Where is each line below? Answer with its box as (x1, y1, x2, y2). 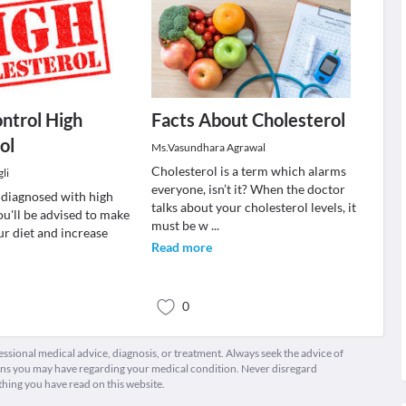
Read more (150, 239, 212, 255)
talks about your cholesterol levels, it (150, 199, 356, 215)
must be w (150, 217, 211, 233)
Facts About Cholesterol (150, 109, 345, 130)
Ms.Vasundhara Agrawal (150, 140, 266, 154)
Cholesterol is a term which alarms (150, 163, 346, 179)
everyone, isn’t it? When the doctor (150, 181, 345, 197)
